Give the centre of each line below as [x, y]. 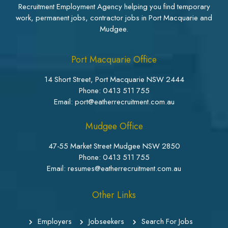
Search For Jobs [167, 221]
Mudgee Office [114, 126]
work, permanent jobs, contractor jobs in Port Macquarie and [114, 18]
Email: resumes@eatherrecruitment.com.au [114, 168]
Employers [55, 221]
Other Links [114, 195]
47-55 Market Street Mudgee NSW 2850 [114, 146]
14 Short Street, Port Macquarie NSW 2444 [114, 79]
